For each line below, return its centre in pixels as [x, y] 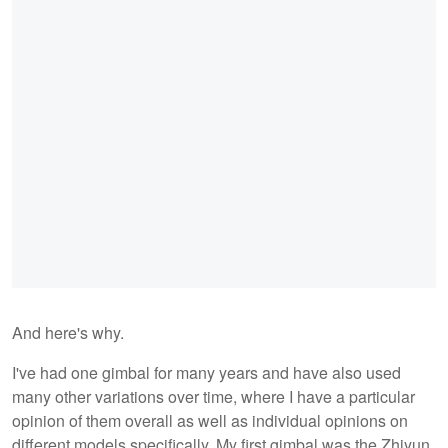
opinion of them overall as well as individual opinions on [210, 420]
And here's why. [68, 332]
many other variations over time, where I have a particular [213, 396]
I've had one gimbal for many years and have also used [206, 372]
